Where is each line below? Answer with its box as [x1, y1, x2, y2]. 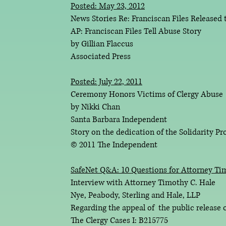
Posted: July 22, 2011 [71, 76, 142, 87]
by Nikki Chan [71, 101, 120, 112]
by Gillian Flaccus [71, 38, 133, 49]
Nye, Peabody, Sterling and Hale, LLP [71, 190, 200, 201]
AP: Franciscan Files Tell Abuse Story [71, 26, 201, 37]
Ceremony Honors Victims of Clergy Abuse [71, 89, 223, 100]
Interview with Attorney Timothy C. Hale [71, 177, 215, 188]
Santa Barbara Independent [71, 114, 167, 125]
